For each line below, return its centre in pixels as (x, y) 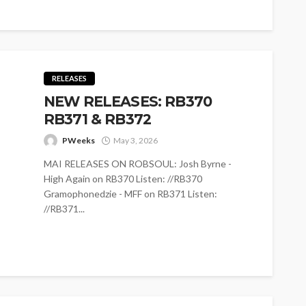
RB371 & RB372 (98, 120)
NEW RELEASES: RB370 (128, 102)
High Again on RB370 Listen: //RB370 (123, 179)
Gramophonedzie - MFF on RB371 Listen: (130, 194)
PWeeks (79, 141)
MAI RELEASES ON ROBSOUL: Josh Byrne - (138, 164)
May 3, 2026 (136, 141)
